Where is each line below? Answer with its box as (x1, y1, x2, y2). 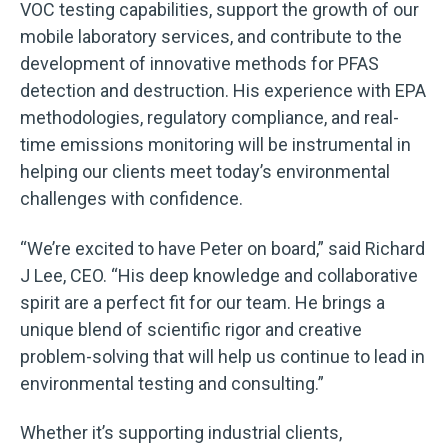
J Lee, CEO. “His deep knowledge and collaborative (20, 264, 418, 286)
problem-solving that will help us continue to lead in (20, 345, 425, 367)
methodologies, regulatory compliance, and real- (20, 107, 399, 129)
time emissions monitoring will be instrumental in (20, 134, 411, 156)
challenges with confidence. (20, 188, 243, 210)
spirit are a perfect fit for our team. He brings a (20, 291, 385, 313)
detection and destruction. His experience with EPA (20, 80, 426, 102)
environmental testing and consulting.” (20, 372, 324, 394)
